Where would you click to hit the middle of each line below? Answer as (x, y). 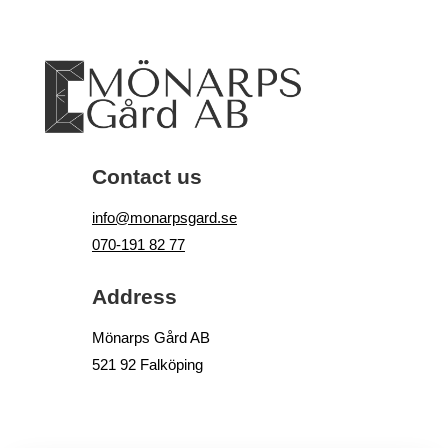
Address (134, 297)
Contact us (146, 177)
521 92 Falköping (147, 365)
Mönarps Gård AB (150, 338)
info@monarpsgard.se (164, 218)
